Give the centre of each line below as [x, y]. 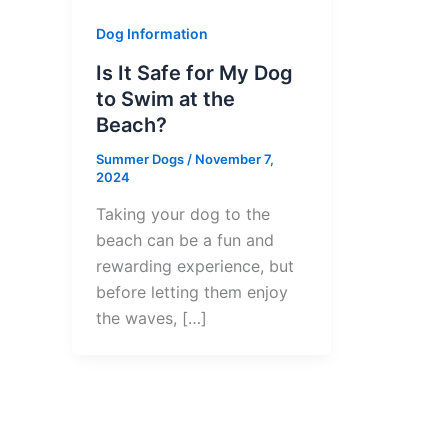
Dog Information [152, 33]
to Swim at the [165, 98]
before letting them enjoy [192, 292]
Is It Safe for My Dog [194, 72]
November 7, [234, 158]
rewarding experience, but [195, 266]
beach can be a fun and [185, 240]
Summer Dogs [141, 158]
